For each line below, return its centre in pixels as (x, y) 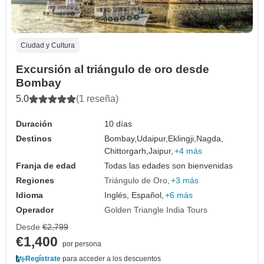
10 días (118, 124)
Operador (35, 210)
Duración (34, 124)
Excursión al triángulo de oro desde (113, 70)
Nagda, (210, 139)
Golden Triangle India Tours (156, 210)
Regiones (35, 181)
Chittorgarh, (127, 151)
